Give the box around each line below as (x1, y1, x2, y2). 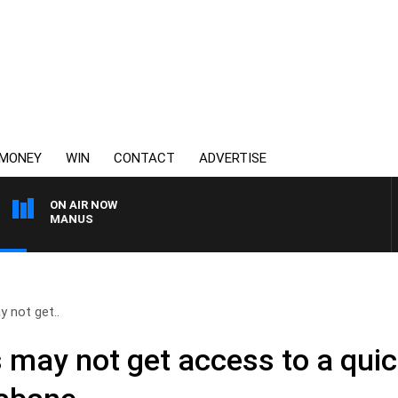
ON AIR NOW (50, 198, 117, 211)
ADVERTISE (199, 150, 267, 166)
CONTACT (114, 150, 175, 166)
